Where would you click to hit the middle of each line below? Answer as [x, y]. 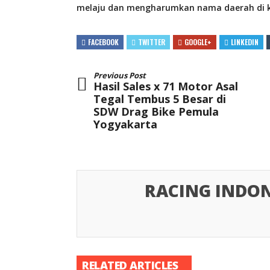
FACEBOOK [103, 42]
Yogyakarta [125, 124]
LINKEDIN [245, 42]
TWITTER [152, 42]
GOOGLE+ [198, 42]
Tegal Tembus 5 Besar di [160, 99]
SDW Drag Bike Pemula [156, 111]
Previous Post [120, 75]
